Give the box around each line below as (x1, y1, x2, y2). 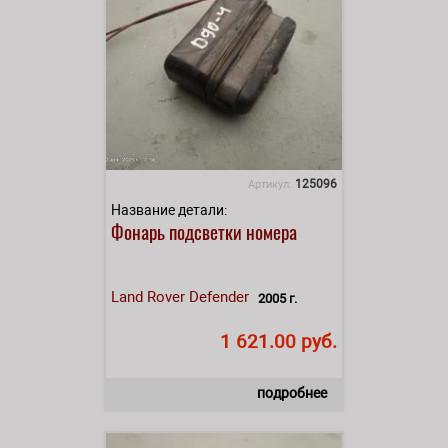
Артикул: (248, 177, 295, 191)
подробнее (257, 384, 327, 401)
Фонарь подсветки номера (111, 216, 297, 245)
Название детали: (111, 201, 227, 218)
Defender (189, 287, 249, 306)
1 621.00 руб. (220, 329, 337, 353)
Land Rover (111, 287, 185, 306)
